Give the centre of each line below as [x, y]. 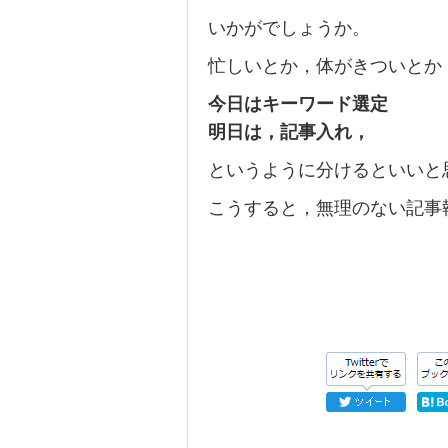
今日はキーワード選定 [298, 104]
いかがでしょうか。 [289, 28]
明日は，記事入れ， [289, 132]
